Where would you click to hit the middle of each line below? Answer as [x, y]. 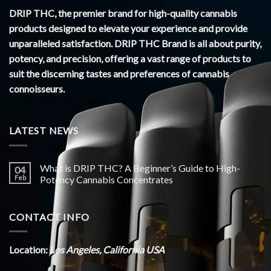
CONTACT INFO [49, 217]
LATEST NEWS [44, 131]
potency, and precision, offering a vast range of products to [130, 58]
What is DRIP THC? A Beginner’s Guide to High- [140, 168]
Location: [29, 250]
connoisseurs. [37, 88]
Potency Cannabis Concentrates [106, 179]
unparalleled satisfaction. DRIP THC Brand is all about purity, [135, 43]
